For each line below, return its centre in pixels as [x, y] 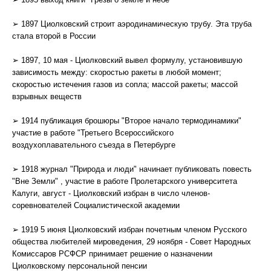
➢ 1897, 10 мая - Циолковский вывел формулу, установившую [127, 60]
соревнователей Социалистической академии [96, 205]
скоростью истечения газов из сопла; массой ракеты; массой [125, 84]
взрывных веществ [47, 96]
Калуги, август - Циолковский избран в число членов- [111, 193]
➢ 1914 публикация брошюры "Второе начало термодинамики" [127, 121]
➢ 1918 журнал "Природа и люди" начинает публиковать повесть [132, 169]
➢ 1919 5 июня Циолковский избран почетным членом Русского [129, 230]
